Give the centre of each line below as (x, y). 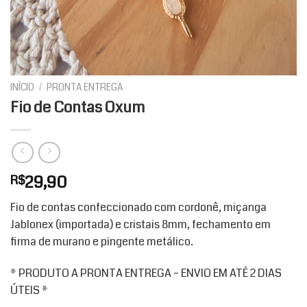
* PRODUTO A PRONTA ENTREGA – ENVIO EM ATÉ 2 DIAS (146, 273)
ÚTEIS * (29, 291)
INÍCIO (22, 87)
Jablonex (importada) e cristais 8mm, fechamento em (140, 225)
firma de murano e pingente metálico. (102, 242)
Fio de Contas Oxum (77, 107)
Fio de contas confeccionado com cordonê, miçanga (138, 208)
